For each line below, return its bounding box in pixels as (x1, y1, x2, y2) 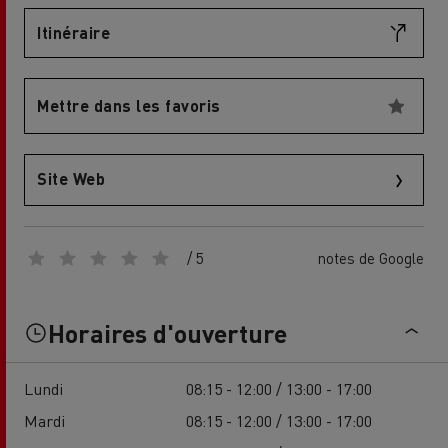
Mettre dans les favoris (37, 95, 221, 116)
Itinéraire (37, 22, 110, 43)
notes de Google (318, 247, 424, 268)
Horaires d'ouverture (48, 316, 287, 349)
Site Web (37, 168, 105, 189)
